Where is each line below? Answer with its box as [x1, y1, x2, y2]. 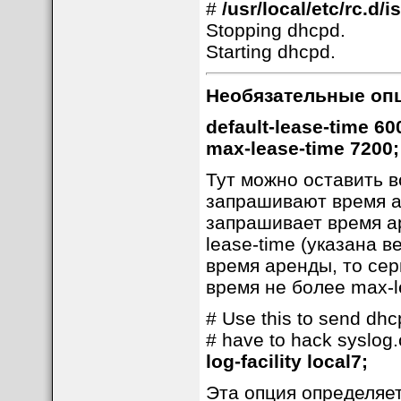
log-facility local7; [205, 351, 368, 371]
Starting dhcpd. [205, 41, 336, 62]
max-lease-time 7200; [205, 138, 399, 158]
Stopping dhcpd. [205, 20, 346, 40]
